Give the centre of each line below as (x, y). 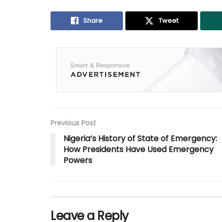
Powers (78, 160)
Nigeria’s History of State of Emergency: (140, 138)
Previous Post (73, 123)
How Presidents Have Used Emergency (139, 149)
